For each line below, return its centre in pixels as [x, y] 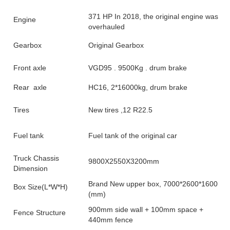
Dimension [31, 168]
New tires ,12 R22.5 [120, 110]
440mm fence [111, 220]
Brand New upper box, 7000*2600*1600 [153, 184]
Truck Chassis [36, 158]
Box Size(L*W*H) [41, 187]
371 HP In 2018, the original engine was [153, 16]
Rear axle [30, 87]
